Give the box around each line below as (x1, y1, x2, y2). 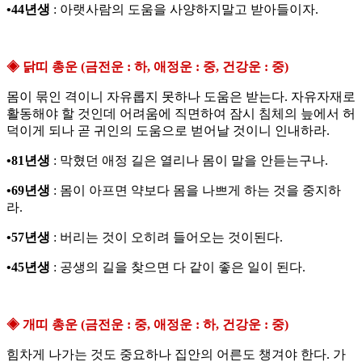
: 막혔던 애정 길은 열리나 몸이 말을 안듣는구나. (50, 154, 328, 168)
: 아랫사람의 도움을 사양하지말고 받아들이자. (50, 2, 318, 17)
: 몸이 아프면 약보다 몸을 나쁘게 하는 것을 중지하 (50, 183, 341, 198)
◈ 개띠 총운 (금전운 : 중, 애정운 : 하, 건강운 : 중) (6, 318, 288, 332)
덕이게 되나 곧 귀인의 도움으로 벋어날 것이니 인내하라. (6, 124, 330, 138)
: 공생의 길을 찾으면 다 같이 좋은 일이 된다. (50, 260, 305, 275)
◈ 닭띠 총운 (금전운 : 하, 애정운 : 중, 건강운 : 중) (6, 60, 288, 74)
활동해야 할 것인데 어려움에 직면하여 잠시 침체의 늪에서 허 (6, 107, 356, 121)
